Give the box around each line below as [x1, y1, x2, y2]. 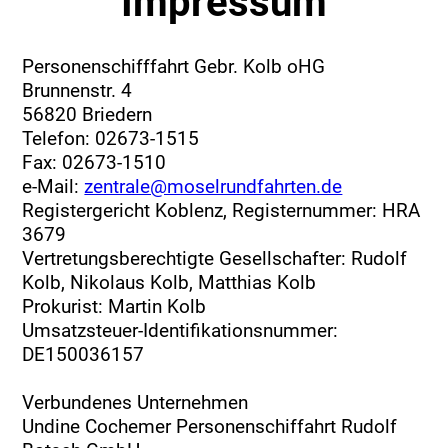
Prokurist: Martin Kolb [22, 294, 207, 318]
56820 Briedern [22, 102, 153, 126]
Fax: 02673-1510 [22, 150, 167, 174]
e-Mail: [22, 174, 85, 198]
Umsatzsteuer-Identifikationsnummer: [22, 318, 339, 342]
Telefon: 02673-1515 [22, 126, 200, 150]
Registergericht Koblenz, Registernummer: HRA [22, 198, 421, 222]
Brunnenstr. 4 [22, 78, 133, 102]
